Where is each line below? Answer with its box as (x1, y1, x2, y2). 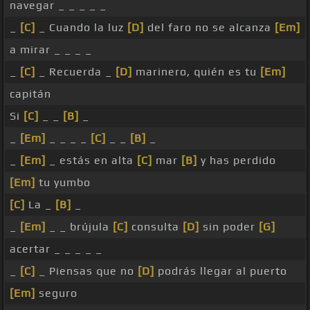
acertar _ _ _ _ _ (10, 242, 102, 256)
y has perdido (197, 154, 276, 167)
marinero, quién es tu (132, 65, 260, 79)
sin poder (199, 220, 259, 234)
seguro (35, 286, 77, 300)
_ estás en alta (46, 154, 137, 167)
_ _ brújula (46, 220, 113, 234)
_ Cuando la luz (35, 21, 127, 35)
